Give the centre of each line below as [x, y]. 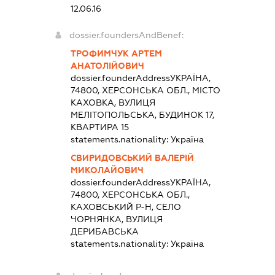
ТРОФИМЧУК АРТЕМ [116, 53]
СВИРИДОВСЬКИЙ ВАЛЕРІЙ [132, 157]
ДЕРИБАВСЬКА [104, 231]
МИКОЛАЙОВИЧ [107, 170]
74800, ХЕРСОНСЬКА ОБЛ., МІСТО [145, 90]
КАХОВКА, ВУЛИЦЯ [113, 102]
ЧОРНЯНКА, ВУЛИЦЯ [116, 219]
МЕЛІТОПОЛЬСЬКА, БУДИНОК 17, [142, 114]
